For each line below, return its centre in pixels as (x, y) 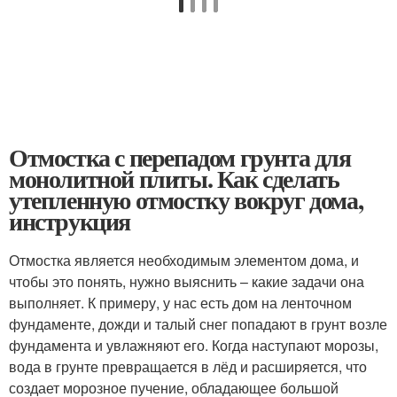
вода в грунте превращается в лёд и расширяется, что (188, 366)
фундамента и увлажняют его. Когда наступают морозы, (194, 345)
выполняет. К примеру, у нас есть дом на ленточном (180, 303)
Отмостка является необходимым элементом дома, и (184, 260)
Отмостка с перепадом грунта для (180, 157)
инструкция (70, 221)
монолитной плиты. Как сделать (174, 179)
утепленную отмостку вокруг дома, (186, 200)
